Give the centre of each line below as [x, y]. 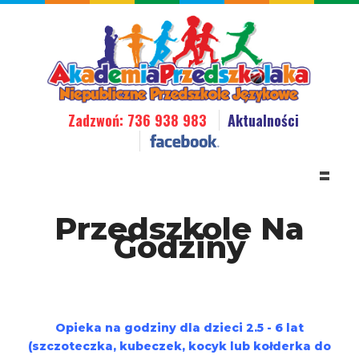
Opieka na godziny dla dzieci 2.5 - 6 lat [179, 328]
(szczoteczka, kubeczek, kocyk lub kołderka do [179, 347]
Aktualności [263, 121]
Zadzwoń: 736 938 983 [139, 121]
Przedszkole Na [179, 229]
